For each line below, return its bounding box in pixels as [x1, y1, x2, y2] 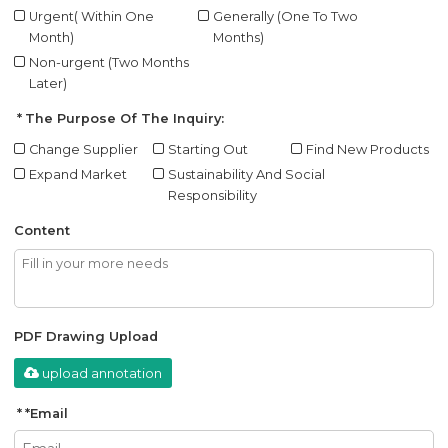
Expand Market [29, 166, 128, 182]
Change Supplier [29, 141, 139, 157]
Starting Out [167, 141, 248, 157]
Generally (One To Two [213, 8, 359, 24]
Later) [29, 75, 68, 91]
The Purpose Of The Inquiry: [25, 110, 225, 126]
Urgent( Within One [29, 8, 155, 24]
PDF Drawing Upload [14, 329, 159, 345]
